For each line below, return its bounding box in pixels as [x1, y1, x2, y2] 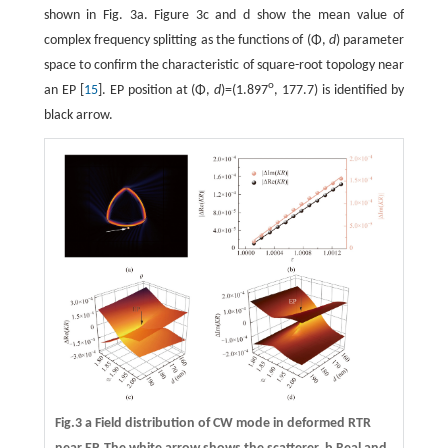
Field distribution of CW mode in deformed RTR [91, 415, 371, 431]
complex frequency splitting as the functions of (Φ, [43, 32, 330, 48]
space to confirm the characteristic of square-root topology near [43, 57, 405, 73]
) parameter [336, 32, 405, 48]
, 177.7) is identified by [274, 82, 405, 98]
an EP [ [43, 82, 84, 98]
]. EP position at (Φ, [97, 82, 215, 98]
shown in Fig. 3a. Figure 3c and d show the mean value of [43, 7, 405, 23]
